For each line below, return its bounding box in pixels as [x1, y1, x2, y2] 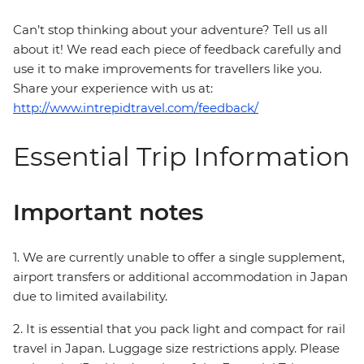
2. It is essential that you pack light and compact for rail [13, 321, 345, 337]
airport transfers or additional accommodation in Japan [13, 269, 348, 285]
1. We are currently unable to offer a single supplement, [13, 249, 344, 266]
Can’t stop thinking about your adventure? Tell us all [13, 22, 327, 38]
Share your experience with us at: [13, 80, 213, 97]
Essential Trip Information [13, 141, 350, 173]
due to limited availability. [13, 288, 167, 305]
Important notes [13, 198, 203, 227]
